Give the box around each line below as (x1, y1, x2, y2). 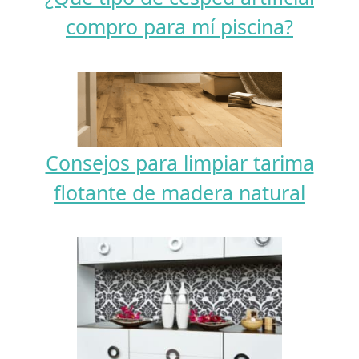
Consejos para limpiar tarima (45, 148, 314, 176)
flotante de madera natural (54, 178, 305, 206)
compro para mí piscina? (66, 13, 293, 40)
